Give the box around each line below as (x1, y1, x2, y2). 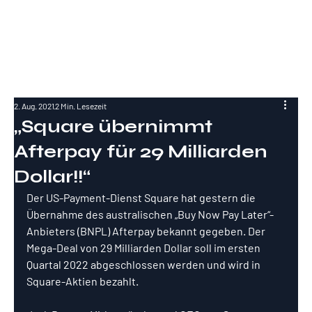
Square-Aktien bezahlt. (26, 274, 139, 288)
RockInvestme (14, 12, 146, 36)
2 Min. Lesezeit (55, 101, 107, 111)
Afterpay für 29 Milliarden (14, 141, 267, 162)
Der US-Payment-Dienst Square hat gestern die (26, 191, 258, 204)
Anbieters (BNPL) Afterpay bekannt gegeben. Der (26, 224, 267, 237)
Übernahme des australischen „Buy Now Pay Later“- (26, 208, 274, 221)
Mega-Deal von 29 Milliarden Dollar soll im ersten (26, 241, 263, 254)
